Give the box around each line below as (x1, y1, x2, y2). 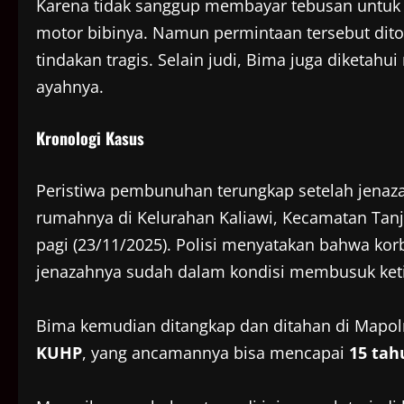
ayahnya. (36, 76, 104, 98)
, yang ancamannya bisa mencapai (82, 342, 349, 364)
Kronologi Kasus (36, 126, 144, 151)
